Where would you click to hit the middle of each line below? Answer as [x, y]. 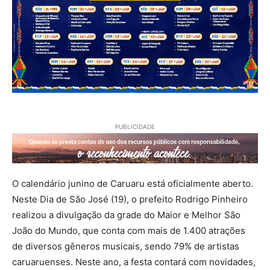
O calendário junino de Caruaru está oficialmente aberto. [133, 184]
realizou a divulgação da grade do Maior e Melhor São [126, 215]
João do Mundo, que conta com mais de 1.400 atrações [129, 231]
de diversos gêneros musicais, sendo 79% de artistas [126, 246]
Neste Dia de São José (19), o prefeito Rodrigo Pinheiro [130, 199]
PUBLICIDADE [135, 126]
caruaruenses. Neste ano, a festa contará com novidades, [134, 262]
